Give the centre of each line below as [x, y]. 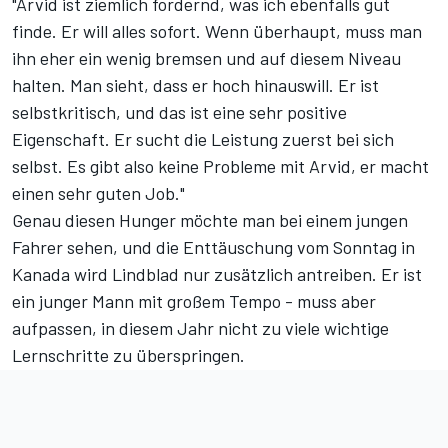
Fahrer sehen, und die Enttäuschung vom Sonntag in [213, 247]
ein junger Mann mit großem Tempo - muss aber [194, 301]
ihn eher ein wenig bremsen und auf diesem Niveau [206, 58]
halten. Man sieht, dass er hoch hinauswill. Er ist [195, 85]
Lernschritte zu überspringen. [128, 355]
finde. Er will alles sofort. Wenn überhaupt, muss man [217, 31]
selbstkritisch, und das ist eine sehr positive [179, 112]
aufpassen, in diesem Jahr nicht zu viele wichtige [200, 328]
